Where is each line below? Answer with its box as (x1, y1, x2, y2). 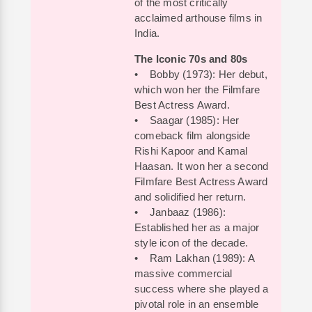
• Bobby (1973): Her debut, (134, 68, 267, 80)
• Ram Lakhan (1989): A (134, 252, 254, 264)
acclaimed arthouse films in (134, 12, 263, 24)
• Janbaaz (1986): (134, 206, 226, 218)
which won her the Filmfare (134, 84, 260, 95)
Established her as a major (134, 221, 260, 233)
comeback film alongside (134, 130, 251, 141)
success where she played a (134, 283, 269, 295)
